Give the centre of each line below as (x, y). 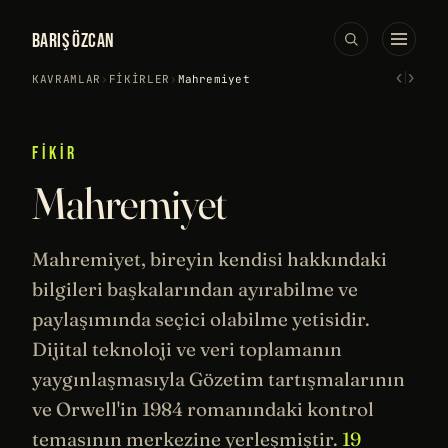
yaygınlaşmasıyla (110, 379)
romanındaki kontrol (278, 409)
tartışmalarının (334, 379)
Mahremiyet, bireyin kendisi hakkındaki (209, 259)
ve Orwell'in (87, 409)
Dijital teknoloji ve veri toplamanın (187, 349)
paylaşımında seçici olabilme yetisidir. (201, 319)
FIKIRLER (139, 79)
